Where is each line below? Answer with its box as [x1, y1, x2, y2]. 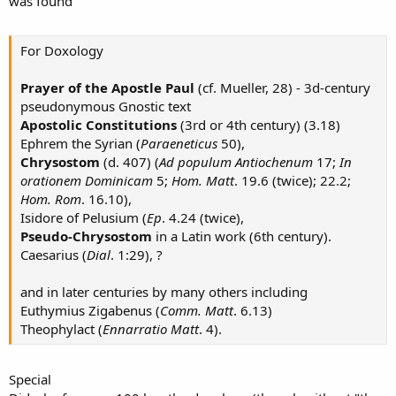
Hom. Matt [171, 171, 234, 190]
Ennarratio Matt [103, 320, 199, 339]
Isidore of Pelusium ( [20, 209, 147, 227]
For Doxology [20, 42, 103, 60]
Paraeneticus [141, 134, 217, 153]
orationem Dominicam [20, 171, 153, 190]
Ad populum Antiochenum [159, 153, 313, 171]
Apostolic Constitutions [20, 116, 177, 134]
